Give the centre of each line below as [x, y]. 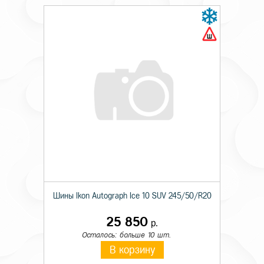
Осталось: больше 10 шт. [126, 235]
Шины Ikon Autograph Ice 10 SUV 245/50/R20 [132, 196]
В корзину [132, 250]
